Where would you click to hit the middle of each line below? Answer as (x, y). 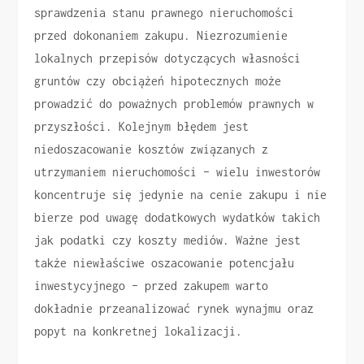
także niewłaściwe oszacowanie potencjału (165, 262)
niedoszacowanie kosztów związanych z (152, 149)
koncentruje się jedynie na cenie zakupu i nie (181, 194)
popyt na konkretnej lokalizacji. (139, 331)
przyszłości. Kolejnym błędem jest (142, 126)
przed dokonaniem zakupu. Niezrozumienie (161, 35)
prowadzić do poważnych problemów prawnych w (174, 103)
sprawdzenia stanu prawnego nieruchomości (165, 12)
